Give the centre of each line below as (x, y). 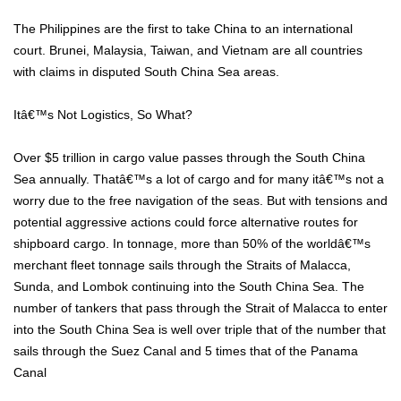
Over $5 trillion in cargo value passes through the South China (189, 158)
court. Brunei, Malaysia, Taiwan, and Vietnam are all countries (188, 51)
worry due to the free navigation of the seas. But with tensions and (200, 201)
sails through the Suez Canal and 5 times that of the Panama (186, 351)
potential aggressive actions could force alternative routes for (186, 222)
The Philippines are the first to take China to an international (183, 29)
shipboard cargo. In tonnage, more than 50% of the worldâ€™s (192, 244)
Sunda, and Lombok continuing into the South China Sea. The (189, 287)
